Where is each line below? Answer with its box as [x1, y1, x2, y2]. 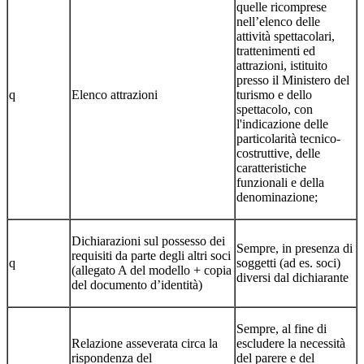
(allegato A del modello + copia [71, 262, 232, 277]
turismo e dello [236, 87, 312, 102]
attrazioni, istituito [236, 58, 327, 72]
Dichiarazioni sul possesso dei [71, 233, 225, 248]
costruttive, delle [236, 145, 320, 160]
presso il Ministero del [236, 72, 349, 87]
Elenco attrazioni [71, 87, 158, 102]
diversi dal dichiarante [236, 270, 349, 284]
